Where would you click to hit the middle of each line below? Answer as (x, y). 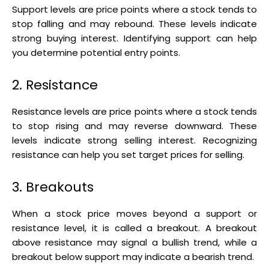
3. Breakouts (53, 187)
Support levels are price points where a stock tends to (134, 9)
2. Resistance (55, 85)
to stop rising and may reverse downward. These (134, 125)
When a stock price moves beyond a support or (134, 213)
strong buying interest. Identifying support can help (134, 38)
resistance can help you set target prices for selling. (128, 154)
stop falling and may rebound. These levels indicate (134, 23)
